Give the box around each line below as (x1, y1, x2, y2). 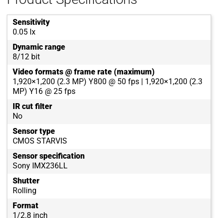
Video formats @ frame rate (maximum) (13, 67, 155, 77)
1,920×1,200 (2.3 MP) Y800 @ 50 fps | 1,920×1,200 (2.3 (13, 77, 202, 87)
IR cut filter (13, 102, 52, 111)
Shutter (13, 176, 39, 186)
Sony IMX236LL (13, 161, 68, 171)
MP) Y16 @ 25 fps (13, 87, 75, 96)
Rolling (13, 186, 36, 196)
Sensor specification (13, 151, 85, 161)
